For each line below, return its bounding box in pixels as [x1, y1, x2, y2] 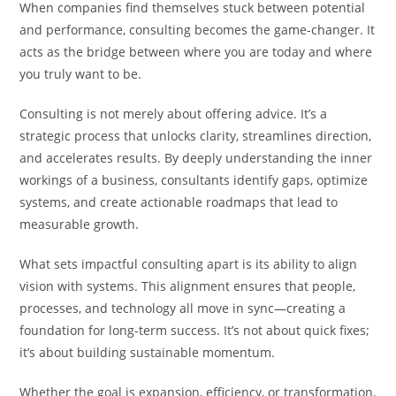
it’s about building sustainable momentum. [19, 343, 276, 361]
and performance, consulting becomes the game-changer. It [19, 20, 376, 38]
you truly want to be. [19, 65, 142, 82]
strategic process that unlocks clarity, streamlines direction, [19, 126, 372, 144]
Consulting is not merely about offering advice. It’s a [19, 104, 328, 122]
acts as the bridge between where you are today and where [19, 42, 373, 60]
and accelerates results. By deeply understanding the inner [19, 148, 373, 166]
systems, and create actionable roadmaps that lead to [19, 193, 339, 210]
